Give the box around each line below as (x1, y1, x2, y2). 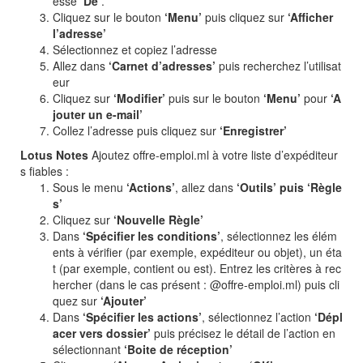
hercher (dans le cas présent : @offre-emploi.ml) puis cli (53, 276, 340, 293)
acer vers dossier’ (53, 325, 151, 341)
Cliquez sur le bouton (53, 9, 161, 25)
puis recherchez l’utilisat (219, 58, 341, 74)
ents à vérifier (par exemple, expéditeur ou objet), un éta (53, 244, 342, 260)
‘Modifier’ (113, 90, 169, 106)
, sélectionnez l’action (202, 309, 311, 325)
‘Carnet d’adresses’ (109, 58, 219, 74)
